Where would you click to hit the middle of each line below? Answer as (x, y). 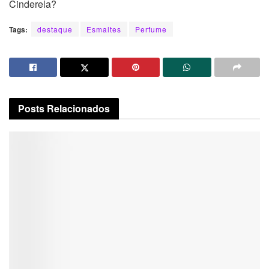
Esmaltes (104, 29)
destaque (55, 29)
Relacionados (78, 109)
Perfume (151, 29)
